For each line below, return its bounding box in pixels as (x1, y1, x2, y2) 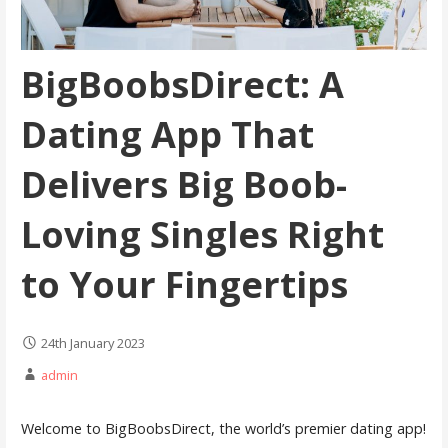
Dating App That (20, 109, 314, 159)
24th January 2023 (40, 333, 145, 352)
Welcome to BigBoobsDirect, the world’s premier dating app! (20, 418, 426, 438)
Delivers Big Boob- (20, 159, 347, 209)
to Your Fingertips (20, 259, 348, 309)
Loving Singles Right (20, 209, 384, 259)
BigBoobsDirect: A (20, 59, 344, 109)
